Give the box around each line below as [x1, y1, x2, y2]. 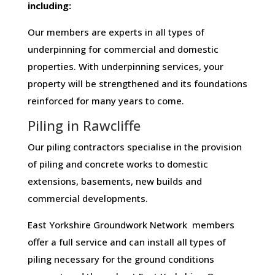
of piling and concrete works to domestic [27, 158, 208, 171]
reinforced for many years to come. [27, 95, 184, 107]
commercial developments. [27, 192, 148, 205]
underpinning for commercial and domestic [27, 43, 219, 56]
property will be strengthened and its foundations [27, 77, 247, 90]
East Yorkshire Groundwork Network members [27, 219, 234, 231]
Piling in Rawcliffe [27, 116, 141, 135]
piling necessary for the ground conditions [27, 253, 214, 266]
